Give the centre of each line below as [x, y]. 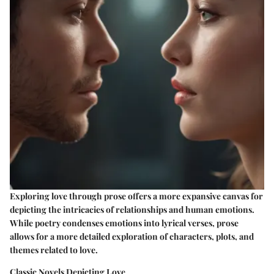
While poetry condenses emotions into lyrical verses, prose [124, 223]
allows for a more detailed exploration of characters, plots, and [132, 237]
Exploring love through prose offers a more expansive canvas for [136, 196]
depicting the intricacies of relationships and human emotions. [132, 210]
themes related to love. [54, 250]
